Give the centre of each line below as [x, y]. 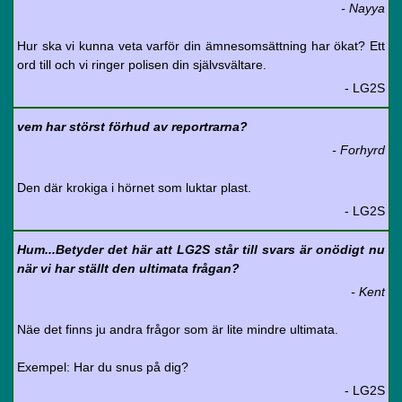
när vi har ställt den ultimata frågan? [128, 268]
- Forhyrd [358, 150]
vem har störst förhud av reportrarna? [132, 127]
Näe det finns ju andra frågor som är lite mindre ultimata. [178, 329]
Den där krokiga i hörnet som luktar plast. [134, 188]
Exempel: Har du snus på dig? [103, 367]
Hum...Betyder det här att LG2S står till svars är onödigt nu [201, 249]
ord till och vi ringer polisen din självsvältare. [142, 65]
